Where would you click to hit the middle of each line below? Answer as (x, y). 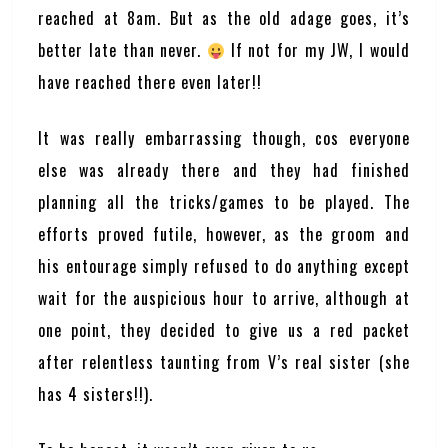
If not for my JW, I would (317, 50)
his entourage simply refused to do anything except (224, 266)
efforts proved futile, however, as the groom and (224, 234)
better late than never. (122, 50)
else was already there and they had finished (224, 170)
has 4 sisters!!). (96, 394)
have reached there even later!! (150, 82)
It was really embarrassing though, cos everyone (224, 138)
